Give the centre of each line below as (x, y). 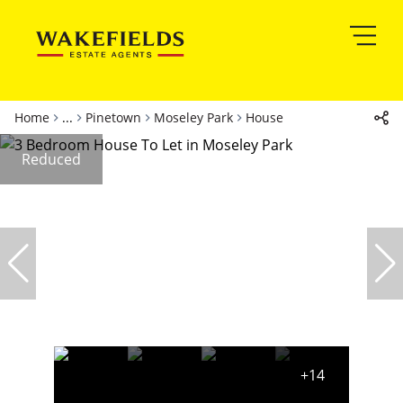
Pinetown (113, 117)
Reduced (51, 159)
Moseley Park (193, 117)
